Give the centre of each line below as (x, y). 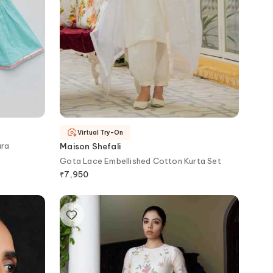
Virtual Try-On (101, 133)
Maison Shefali (90, 147)
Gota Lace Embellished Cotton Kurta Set (140, 161)
